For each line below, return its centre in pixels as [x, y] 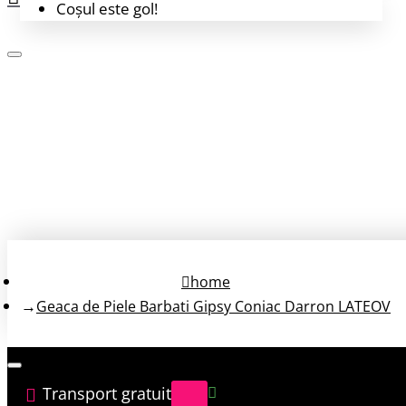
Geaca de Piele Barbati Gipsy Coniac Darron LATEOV [213, 306]
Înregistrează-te [99, 164]
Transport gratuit [107, 393]
